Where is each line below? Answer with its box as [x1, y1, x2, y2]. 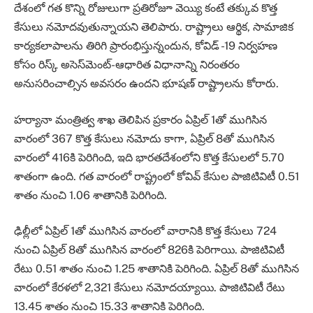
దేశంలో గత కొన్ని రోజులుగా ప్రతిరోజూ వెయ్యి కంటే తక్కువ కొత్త [14, 1, 277, 15]
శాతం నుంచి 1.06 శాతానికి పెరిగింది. [14, 188, 170, 202]
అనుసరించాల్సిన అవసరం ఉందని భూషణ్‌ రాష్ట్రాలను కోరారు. [14, 77, 282, 91]
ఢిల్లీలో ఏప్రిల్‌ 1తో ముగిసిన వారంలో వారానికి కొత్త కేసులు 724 [14, 224, 277, 238]
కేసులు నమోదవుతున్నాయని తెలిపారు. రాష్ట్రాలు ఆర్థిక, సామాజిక [14, 20, 293, 34]
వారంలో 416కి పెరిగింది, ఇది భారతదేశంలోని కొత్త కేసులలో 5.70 [14, 150, 284, 164]
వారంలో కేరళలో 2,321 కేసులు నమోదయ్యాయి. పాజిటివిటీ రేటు [14, 281, 285, 295]
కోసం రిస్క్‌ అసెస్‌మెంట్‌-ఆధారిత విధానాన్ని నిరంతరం [14, 58, 240, 72]
